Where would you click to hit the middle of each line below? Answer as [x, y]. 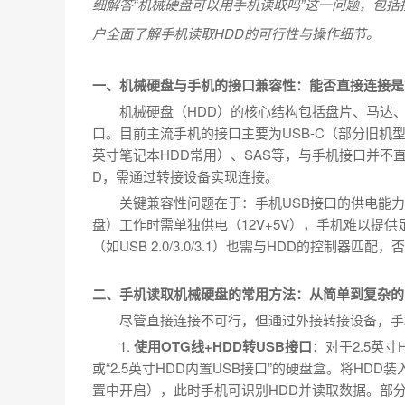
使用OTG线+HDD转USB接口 [223, 346]
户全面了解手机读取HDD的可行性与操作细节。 [236, 33]
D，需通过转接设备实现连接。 [185, 175]
